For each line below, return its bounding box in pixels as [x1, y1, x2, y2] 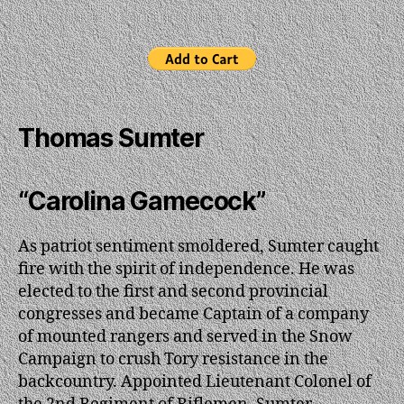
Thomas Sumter [18, 122, 204, 153]
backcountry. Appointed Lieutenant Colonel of [18, 371, 372, 392]
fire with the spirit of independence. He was [18, 258, 354, 280]
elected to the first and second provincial [18, 280, 328, 302]
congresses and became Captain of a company [18, 303, 369, 325]
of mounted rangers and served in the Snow [18, 326, 353, 347]
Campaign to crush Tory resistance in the [18, 348, 328, 370]
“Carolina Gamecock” [18, 185, 266, 216]
